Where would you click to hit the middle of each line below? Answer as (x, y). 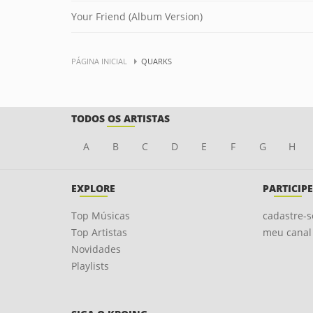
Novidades (96, 249)
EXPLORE (93, 188)
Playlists (90, 266)
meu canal (287, 232)
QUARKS (156, 61)
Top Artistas (99, 232)
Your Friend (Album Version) (137, 16)
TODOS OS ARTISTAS (121, 118)
